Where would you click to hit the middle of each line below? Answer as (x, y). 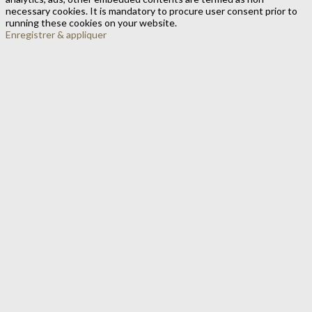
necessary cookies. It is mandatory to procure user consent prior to (151, 11)
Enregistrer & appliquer (56, 35)
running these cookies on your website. (91, 23)
